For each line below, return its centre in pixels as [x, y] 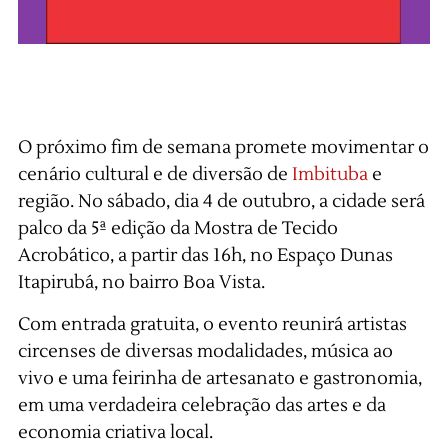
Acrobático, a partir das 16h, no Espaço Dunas [205, 256]
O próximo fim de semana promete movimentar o [223, 148]
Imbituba [329, 175]
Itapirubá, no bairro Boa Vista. [141, 283]
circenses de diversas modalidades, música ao [205, 351]
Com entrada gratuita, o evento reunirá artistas [212, 324]
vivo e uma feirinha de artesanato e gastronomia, [219, 378]
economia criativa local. [115, 432]
